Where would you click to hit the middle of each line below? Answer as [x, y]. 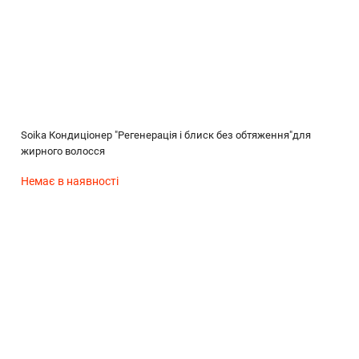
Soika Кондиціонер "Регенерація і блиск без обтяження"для [165, 135]
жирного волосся [63, 151]
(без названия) [45, 278]
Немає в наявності [69, 181]
